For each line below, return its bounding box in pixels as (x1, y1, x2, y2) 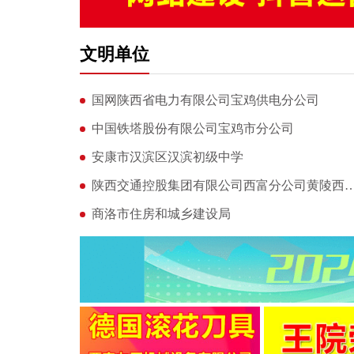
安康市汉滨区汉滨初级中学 (91, 149, 243, 164)
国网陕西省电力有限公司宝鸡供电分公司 (91, 92, 319, 107)
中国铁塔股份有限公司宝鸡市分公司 (91, 121, 294, 135)
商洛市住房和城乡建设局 (91, 206, 231, 220)
